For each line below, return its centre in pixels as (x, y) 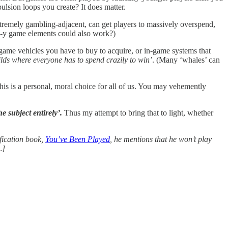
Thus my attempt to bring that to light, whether (139, 112)
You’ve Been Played (78, 139)
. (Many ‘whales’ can (186, 60)
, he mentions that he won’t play (161, 139)
